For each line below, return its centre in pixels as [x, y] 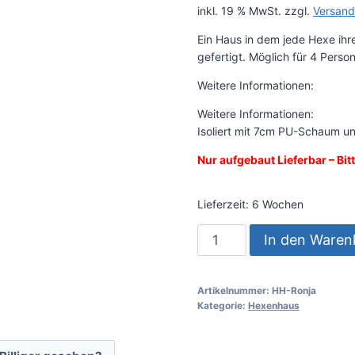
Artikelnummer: [234, 291]
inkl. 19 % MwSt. [239, 11]
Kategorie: [222, 306]
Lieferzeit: [224, 204]
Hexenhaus [273, 306]
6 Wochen [277, 204]
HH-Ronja [294, 291]
